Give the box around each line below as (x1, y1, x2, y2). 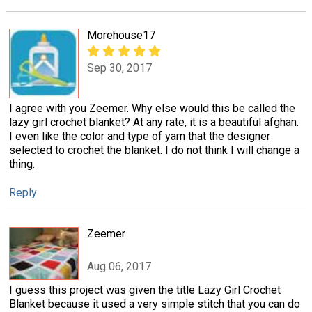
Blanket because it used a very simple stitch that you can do (9, 297, 300, 311)
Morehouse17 (87, 29, 155, 42)
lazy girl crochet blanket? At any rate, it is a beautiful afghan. (9, 116, 299, 130)
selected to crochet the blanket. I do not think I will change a (9, 143, 299, 157)
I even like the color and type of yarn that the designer (9, 130, 270, 143)
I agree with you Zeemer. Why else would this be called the (9, 102, 295, 116)
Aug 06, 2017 (87, 259, 151, 273)
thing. (9, 157, 35, 171)
